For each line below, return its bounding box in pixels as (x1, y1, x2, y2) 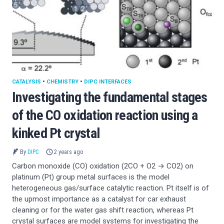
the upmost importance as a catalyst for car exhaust (12, 194, 186, 203)
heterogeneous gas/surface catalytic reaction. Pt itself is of (12, 183, 209, 192)
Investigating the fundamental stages (12, 88, 207, 105)
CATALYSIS (12, 78, 41, 85)
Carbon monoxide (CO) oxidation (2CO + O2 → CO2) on (12, 161, 193, 170)
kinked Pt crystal (12, 124, 100, 141)
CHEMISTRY (46, 78, 78, 85)
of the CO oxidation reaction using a (12, 106, 198, 123)
